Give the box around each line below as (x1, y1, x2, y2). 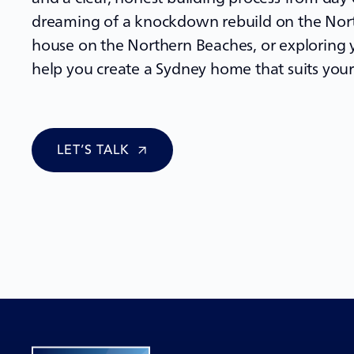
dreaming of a (32, 6, 135, 35)
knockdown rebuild (134, 6, 272, 35)
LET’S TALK (57, 141, 129, 158)
